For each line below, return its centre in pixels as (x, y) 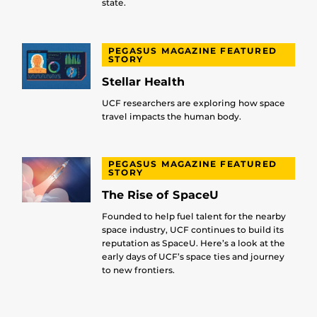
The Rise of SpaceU (160, 195)
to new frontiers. (138, 270)
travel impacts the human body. (172, 116)
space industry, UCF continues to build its (192, 229)
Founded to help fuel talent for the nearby (194, 216)
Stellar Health (143, 81)
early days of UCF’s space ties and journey (193, 256)
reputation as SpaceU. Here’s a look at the (193, 243)
